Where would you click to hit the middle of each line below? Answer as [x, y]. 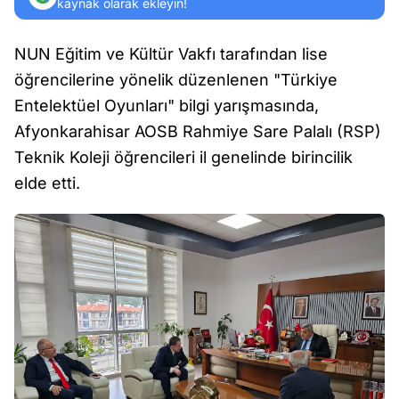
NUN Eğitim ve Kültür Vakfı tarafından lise [171, 54]
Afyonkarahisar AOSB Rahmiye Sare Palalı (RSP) [198, 131]
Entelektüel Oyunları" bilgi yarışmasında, [167, 106]
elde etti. [47, 183]
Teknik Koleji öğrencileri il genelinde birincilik [183, 157]
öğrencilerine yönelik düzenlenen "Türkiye [176, 80]
